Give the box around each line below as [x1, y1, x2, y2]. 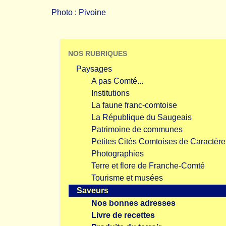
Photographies [91, 149, 144, 158]
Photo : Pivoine [51, 8, 106, 17]
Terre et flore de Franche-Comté [91, 161, 205, 170]
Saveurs [77, 186, 108, 195]
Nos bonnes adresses [91, 199, 176, 207]
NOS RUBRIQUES [68, 49, 127, 58]
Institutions [91, 89, 130, 97]
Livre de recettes [91, 211, 155, 219]
